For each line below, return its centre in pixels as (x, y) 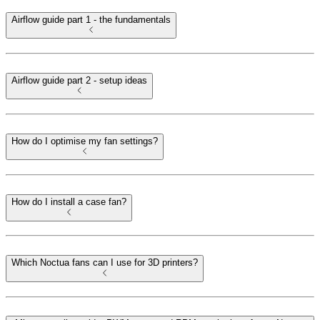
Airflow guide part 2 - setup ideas (79, 80)
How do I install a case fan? (69, 202)
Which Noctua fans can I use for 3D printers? (105, 263)
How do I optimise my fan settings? (85, 141)
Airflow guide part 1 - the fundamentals (91, 19)
